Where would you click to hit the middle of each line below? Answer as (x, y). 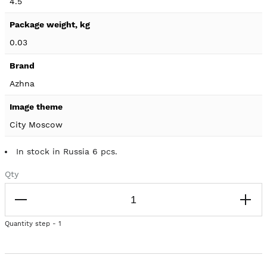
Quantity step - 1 (33, 224)
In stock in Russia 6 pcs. (67, 151)
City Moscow (36, 125)
